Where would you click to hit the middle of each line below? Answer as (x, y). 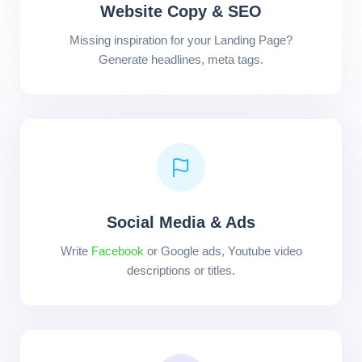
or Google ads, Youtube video (223, 251)
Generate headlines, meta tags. (181, 59)
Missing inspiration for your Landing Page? (181, 40)
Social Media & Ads (181, 222)
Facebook (117, 251)
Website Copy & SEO (181, 11)
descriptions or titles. (181, 270)
